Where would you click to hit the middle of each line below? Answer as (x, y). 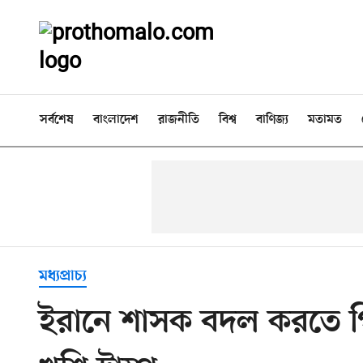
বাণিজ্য (272, 120)
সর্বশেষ (57, 120)
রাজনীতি (179, 120)
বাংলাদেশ (116, 120)
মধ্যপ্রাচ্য (63, 276)
